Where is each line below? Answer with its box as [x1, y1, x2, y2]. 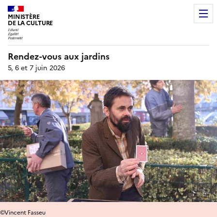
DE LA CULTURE [8, 18, 53, 28]
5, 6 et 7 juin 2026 [8, 62, 65, 73]
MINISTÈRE [8, 12, 40, 21]
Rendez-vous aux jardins [8, 49, 109, 63]
